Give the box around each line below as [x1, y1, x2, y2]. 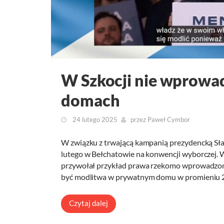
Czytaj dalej [69, 198, 108, 208]
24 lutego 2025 [71, 115, 117, 124]
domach [61, 90, 120, 110]
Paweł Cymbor [147, 115, 190, 124]
